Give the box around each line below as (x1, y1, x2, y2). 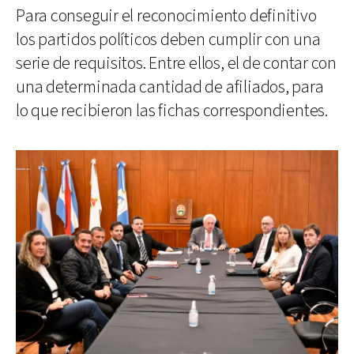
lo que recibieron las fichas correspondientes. (16, 99, 328, 122)
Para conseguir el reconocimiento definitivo (16, 4, 317, 28)
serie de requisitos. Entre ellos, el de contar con (16, 51, 337, 75)
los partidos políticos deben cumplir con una (16, 28, 321, 51)
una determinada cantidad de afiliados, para (16, 75, 324, 99)
